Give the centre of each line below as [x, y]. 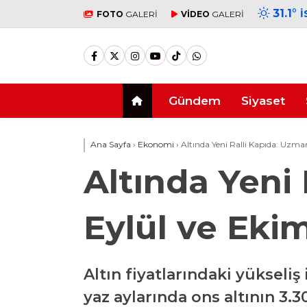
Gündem [195, 100]
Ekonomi [156, 144]
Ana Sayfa [111, 144]
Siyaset [263, 100]
